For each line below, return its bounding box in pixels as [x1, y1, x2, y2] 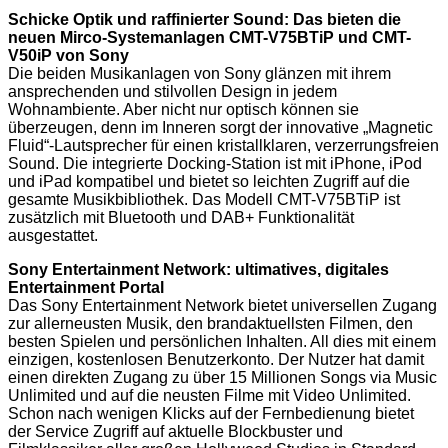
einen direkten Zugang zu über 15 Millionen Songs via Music [8, 368, 437, 386]
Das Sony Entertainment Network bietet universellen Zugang [8, 296, 437, 314]
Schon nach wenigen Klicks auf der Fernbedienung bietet [8, 404, 414, 422]
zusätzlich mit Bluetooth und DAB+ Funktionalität [8, 208, 354, 226]
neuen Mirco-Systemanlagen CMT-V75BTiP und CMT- [8, 28, 411, 46]
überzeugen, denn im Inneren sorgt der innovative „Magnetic [8, 118, 433, 136]
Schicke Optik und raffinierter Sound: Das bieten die [8, 10, 401, 28]
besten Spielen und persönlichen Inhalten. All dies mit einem [8, 332, 436, 350]
